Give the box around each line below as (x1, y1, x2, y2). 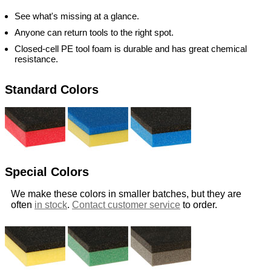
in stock (34, 200, 67, 211)
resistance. (15, 53, 58, 64)
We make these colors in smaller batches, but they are (11, 189, 241, 200)
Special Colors (5, 165, 89, 178)
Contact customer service (72, 200, 180, 211)
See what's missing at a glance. (15, 10, 139, 21)
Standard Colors (5, 83, 99, 97)
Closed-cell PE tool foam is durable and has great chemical (15, 43, 247, 54)
